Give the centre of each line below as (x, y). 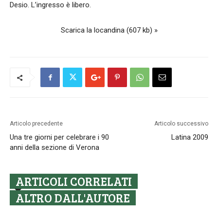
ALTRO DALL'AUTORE (73, 198)
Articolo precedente (36, 124)
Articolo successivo (181, 124)
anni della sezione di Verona (54, 147)
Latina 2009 (190, 137)
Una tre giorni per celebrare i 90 (59, 137)
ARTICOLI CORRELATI (74, 181)
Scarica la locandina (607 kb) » (109, 30)
